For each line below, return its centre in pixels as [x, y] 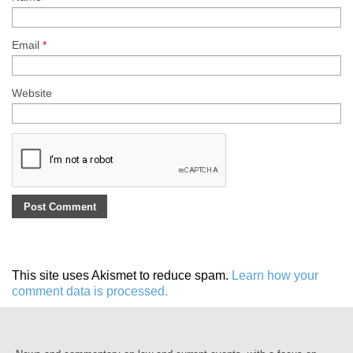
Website [32, 93]
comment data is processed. [90, 291]
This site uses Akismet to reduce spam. [122, 275]
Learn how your [275, 275]
